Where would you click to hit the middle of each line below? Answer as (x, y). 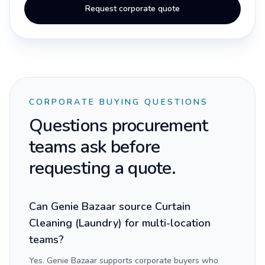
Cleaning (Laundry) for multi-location (120, 223)
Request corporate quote (132, 9)
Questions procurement (119, 126)
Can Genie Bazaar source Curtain (110, 206)
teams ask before (94, 147)
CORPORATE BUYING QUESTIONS (119, 102)
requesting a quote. (102, 168)
